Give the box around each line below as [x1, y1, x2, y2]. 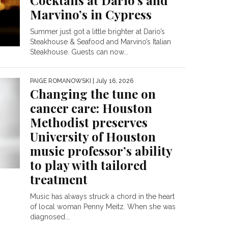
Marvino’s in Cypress [30, 6, 152, 22]
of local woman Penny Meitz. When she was [30, 203, 176, 211]
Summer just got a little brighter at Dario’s [30, 27, 165, 36]
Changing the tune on [30, 85, 156, 102]
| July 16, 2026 [91, 77, 133, 84]
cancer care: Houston [30, 100, 152, 116]
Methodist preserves [30, 114, 148, 130]
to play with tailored [30, 157, 147, 173]
